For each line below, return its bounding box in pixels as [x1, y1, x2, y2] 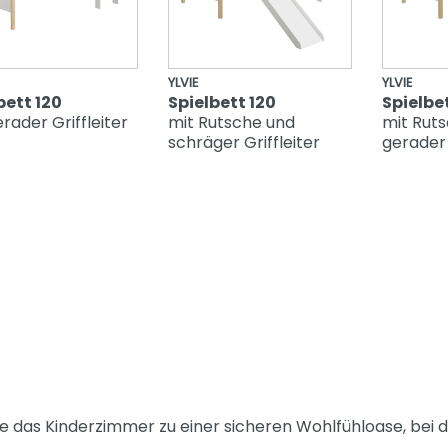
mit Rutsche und [167, 111, 295, 135]
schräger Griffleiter [167, 131, 320, 155]
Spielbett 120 [167, 91, 276, 115]
